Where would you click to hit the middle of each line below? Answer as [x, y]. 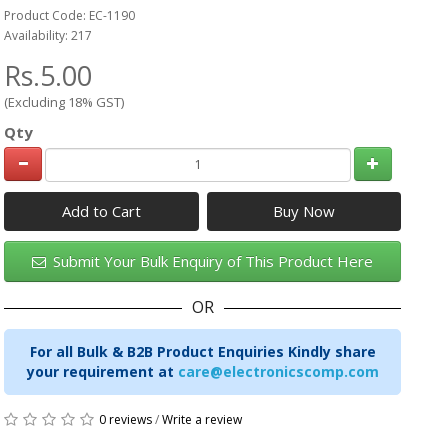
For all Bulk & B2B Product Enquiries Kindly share [202, 351]
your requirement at [102, 371]
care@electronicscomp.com [278, 371]
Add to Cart [101, 210]
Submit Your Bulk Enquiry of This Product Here [211, 260]
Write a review [202, 419]
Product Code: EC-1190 [70, 15]
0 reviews [126, 419]
